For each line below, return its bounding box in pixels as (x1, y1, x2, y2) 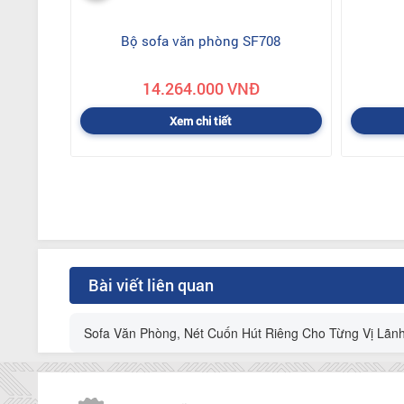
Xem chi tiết (170, 112, 233, 129)
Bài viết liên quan (88, 273, 214, 296)
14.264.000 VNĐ (142, 77, 260, 99)
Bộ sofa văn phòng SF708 (121, 31, 281, 50)
